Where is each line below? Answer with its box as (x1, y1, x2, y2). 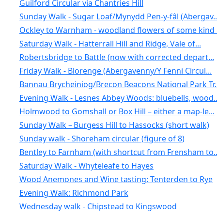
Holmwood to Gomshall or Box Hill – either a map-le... (19, 106, 215, 117)
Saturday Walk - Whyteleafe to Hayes (19, 160, 154, 171)
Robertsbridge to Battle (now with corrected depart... (19, 52, 214, 62)
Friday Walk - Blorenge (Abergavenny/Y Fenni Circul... (19, 65, 212, 76)
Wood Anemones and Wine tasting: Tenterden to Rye (19, 174, 213, 185)
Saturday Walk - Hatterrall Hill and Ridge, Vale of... (19, 38, 201, 49)
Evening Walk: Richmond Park (19, 187, 128, 198)
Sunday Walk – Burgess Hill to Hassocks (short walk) (19, 120, 209, 130)
